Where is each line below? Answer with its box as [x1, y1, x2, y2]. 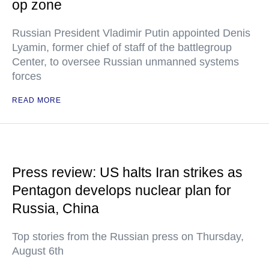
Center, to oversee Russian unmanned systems [12, 56, 239, 68]
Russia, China [12, 201, 99, 216]
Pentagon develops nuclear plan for [12, 183, 231, 198]
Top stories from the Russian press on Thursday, [12, 231, 244, 243]
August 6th [12, 245, 64, 257]
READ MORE [12, 96, 61, 104]
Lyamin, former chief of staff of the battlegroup [12, 41, 232, 53]
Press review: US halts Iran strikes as [12, 165, 243, 180]
